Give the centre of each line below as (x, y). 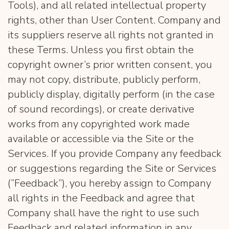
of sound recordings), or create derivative (101, 109)
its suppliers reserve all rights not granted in (111, 35)
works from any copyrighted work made (99, 124)
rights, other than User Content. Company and (114, 20)
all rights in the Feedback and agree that (101, 198)
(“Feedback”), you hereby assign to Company (109, 183)
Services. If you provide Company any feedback (114, 154)
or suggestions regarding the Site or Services (112, 168)
